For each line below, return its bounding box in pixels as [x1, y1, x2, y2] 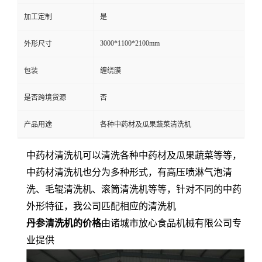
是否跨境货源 [24, 94, 66, 102]
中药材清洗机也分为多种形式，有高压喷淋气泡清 [26, 167, 232, 177]
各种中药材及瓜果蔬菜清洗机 [100, 120, 191, 129]
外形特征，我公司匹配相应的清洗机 [26, 201, 176, 211]
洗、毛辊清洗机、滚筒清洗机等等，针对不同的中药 [26, 184, 242, 194]
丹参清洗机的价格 [26, 218, 101, 228]
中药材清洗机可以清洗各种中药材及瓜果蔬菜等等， [26, 150, 242, 160]
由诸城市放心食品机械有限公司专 [101, 218, 242, 228]
